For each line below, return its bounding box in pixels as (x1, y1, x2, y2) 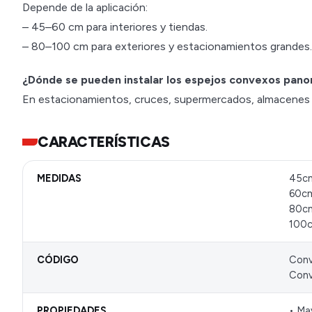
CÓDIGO (37, 253, 79, 266)
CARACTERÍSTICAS (38, 133, 170, 150)
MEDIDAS (37, 172, 81, 185)
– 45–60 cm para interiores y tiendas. (22, 20, 208, 33)
